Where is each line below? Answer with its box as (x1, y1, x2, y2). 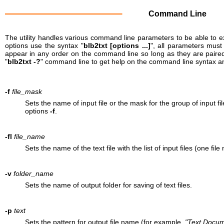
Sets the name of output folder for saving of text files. (24, 181, 192, 189)
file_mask (11, 87, 42, 95)
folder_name (13, 169, 53, 177)
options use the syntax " (4, 41, 83, 49)
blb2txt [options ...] (83, 41, 150, 49)
